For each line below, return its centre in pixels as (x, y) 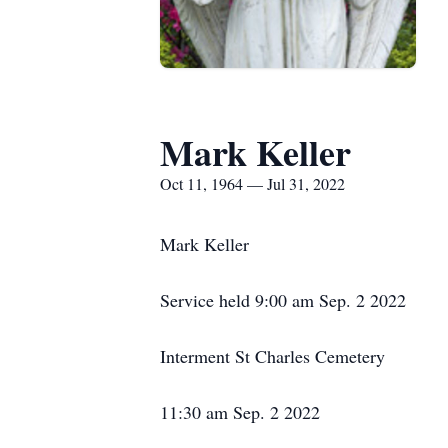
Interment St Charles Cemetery (272, 356)
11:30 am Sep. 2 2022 (240, 412)
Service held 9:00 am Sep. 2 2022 (283, 300)
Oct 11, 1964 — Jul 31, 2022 (252, 183)
